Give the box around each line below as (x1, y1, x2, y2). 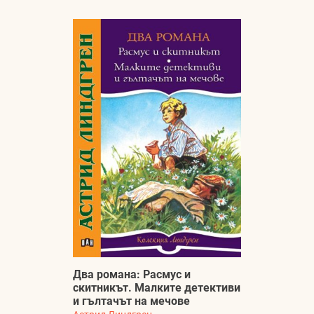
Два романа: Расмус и (73, 268, 191, 282)
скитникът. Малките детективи (73, 281, 240, 295)
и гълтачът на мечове (73, 294, 190, 308)
